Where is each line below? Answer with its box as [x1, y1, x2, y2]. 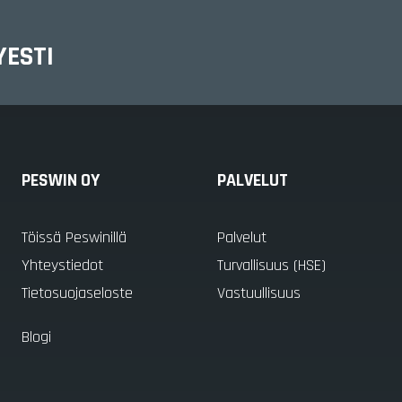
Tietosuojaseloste [22, 283, 133, 303]
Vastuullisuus [217, 283, 301, 303]
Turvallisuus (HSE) [217, 255, 326, 275]
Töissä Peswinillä [22, 227, 127, 248]
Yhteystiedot [22, 255, 103, 275]
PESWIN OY [22, 169, 100, 192]
